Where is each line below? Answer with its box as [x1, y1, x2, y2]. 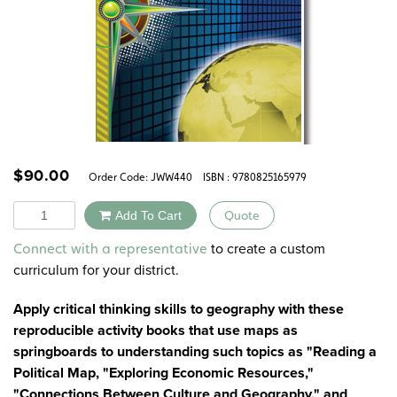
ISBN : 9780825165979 [203, 170, 307, 183]
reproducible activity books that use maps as [13, 320, 298, 341]
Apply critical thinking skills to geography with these [13, 299, 344, 320]
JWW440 [151, 170, 192, 183]
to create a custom [207, 238, 325, 260]
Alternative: [144, 230, 216, 251]
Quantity [12, 199, 66, 221]
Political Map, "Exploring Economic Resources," [13, 362, 314, 384]
